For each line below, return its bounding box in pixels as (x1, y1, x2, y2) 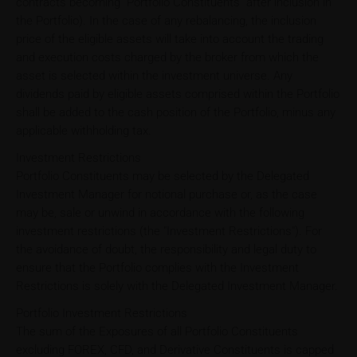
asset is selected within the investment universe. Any (16, 68, 292, 83)
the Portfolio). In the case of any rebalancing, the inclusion (16, 13, 316, 28)
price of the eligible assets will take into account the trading (16, 31, 324, 46)
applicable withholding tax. (16, 123, 151, 138)
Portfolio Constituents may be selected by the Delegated (16, 168, 309, 183)
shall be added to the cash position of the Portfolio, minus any (16, 104, 335, 120)
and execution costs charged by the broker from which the (16, 49, 319, 65)
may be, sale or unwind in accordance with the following (16, 205, 304, 220)
